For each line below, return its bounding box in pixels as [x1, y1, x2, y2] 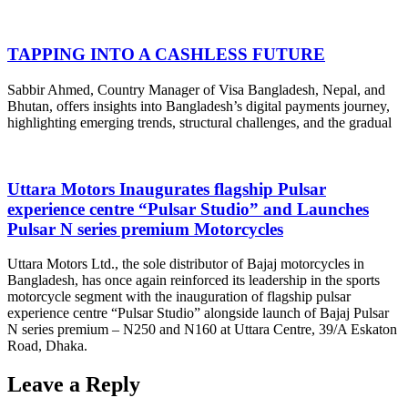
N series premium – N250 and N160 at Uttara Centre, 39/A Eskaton [7, 321, 397, 338]
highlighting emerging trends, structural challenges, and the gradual [7, 114, 392, 130]
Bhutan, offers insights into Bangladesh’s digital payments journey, [7, 97, 390, 114]
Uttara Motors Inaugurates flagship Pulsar [7, 178, 326, 199]
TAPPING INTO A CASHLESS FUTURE [7, 45, 325, 65]
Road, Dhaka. [7, 338, 87, 354]
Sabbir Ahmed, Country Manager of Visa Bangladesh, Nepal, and [7, 81, 385, 97]
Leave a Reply [7, 372, 140, 397]
